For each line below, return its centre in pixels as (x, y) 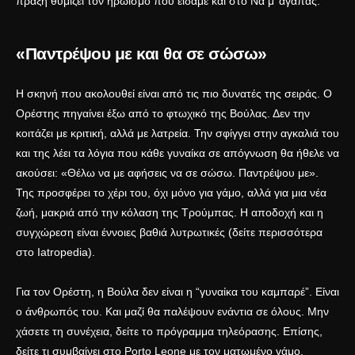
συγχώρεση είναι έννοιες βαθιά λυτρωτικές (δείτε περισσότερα (169, 233)
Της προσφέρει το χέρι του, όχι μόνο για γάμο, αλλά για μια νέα (171, 193)
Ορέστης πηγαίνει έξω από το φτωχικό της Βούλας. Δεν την (163, 114)
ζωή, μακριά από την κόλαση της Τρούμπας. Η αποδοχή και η (170, 213)
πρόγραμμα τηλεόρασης (216, 332)
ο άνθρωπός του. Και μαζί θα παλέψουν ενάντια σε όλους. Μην (172, 312)
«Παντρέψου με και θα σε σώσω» (141, 54)
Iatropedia (63, 252)
